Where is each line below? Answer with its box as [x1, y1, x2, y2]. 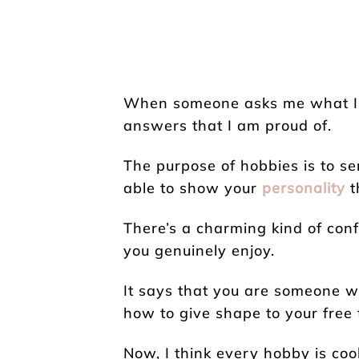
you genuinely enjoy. [123, 240, 275, 260]
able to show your [123, 178, 262, 197]
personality [262, 178, 345, 197]
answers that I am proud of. [123, 115, 332, 135]
